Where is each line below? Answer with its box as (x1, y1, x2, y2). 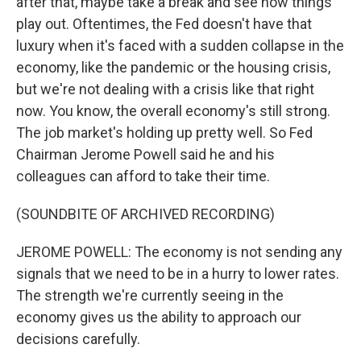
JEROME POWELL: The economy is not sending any (16, 243, 342, 260)
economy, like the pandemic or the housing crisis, (16, 59, 330, 76)
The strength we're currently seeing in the (16, 287, 284, 304)
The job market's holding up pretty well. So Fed (16, 124, 313, 141)
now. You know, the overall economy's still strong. (16, 102, 330, 119)
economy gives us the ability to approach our (16, 309, 301, 326)
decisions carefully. (16, 330, 140, 347)
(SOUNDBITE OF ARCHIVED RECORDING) (16, 205, 275, 222)
